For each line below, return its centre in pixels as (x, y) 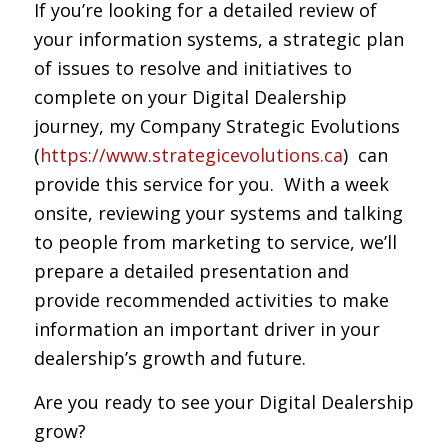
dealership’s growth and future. (169, 357)
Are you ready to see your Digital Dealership (223, 401)
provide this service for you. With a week (211, 183)
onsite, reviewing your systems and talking (218, 212)
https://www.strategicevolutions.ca (191, 154)
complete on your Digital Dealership (190, 96)
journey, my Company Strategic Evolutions (216, 125)
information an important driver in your (206, 328)
